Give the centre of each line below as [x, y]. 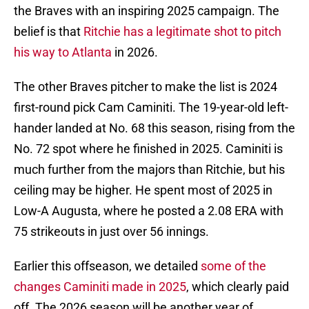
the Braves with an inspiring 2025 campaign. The [147, 11]
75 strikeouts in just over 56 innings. [111, 232]
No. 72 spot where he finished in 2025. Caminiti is [148, 149]
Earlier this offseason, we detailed [107, 266]
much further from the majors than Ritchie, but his [149, 170]
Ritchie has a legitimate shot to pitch [182, 32]
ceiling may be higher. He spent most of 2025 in [143, 190]
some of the [233, 266]
